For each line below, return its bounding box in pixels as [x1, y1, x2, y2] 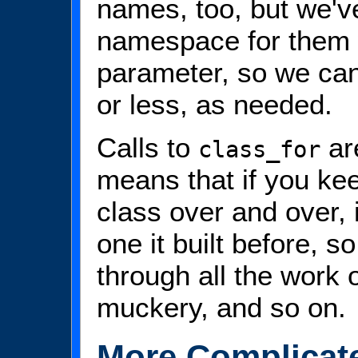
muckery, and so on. [97, 292, 346, 324]
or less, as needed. [97, 88, 332, 120]
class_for [198, 136, 320, 164]
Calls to [97, 132, 198, 164]
